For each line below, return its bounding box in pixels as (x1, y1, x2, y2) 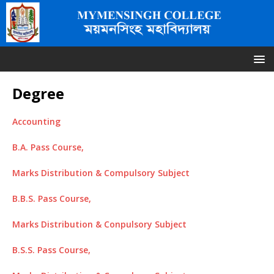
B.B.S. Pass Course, (12, 192, 91, 204)
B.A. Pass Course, (12, 141, 84, 153)
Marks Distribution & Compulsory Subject (12, 166, 190, 179)
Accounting (12, 115, 61, 127)
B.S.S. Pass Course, (12, 243, 91, 256)
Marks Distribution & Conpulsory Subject (12, 218, 187, 230)
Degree (12, 83, 64, 103)
